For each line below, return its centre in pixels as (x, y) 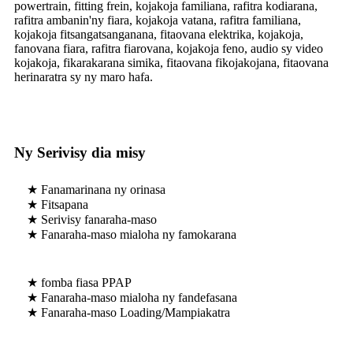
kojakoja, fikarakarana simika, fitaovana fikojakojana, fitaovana (171, 62)
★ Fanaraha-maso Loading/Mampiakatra (128, 312)
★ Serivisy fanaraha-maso (92, 219)
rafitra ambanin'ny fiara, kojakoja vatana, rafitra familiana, (158, 20)
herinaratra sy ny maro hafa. (84, 76)
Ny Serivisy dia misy (80, 152)
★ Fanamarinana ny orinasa (96, 189)
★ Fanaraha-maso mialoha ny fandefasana (132, 297)
